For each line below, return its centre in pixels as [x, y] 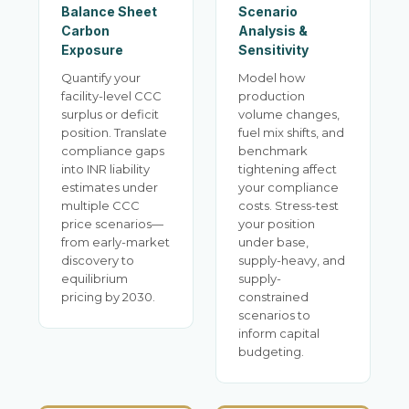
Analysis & [273, 31]
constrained [273, 297]
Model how [272, 78]
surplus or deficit [110, 114]
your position [277, 224]
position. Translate [114, 132]
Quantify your [101, 78]
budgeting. [271, 351]
